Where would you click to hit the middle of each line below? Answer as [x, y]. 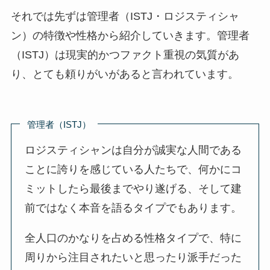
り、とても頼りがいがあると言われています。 [124, 74]
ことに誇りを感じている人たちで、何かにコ [133, 170]
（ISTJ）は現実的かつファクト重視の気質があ [125, 55]
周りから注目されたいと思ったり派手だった [133, 257]
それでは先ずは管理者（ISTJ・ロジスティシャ [125, 17]
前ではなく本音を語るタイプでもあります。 [133, 208]
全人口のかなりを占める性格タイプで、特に [133, 238]
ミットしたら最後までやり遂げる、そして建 [133, 189]
